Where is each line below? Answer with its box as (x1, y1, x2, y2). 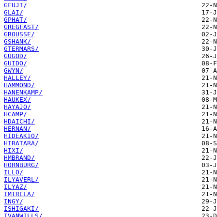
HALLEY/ (4, 74, 31, 82)
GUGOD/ (4, 52, 27, 60)
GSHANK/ (4, 38, 31, 46)
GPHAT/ (4, 16, 27, 24)
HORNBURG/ (4, 161, 39, 169)
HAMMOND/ (4, 81, 35, 89)
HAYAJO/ (4, 103, 31, 111)
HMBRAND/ (4, 154, 35, 162)
